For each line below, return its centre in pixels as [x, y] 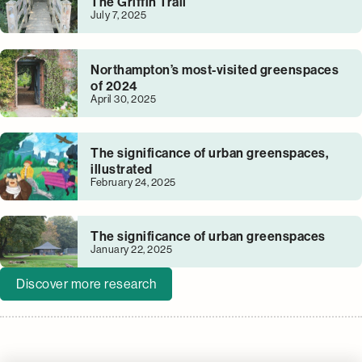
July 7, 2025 [118, 15]
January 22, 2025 [131, 250]
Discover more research [86, 284]
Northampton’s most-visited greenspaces [215, 69]
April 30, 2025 [123, 99]
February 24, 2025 [133, 182]
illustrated [122, 169]
